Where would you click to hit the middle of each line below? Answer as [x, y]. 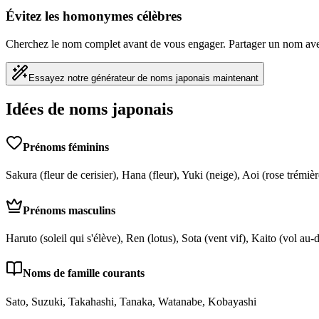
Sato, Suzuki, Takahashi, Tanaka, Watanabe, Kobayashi [131, 301]
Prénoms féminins [66, 147]
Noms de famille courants [84, 273]
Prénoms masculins [69, 210]
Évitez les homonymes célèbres [94, 16]
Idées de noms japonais [89, 109]
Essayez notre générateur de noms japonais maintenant [143, 78]
